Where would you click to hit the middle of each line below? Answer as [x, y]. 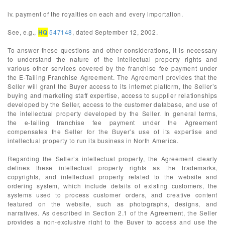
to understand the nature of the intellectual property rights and [113, 59]
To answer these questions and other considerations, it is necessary [113, 50]
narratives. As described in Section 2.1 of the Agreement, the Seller [113, 213]
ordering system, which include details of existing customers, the [113, 186]
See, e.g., [23, 32]
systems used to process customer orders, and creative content [113, 195]
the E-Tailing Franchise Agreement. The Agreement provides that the [113, 77]
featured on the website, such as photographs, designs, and [113, 204]
